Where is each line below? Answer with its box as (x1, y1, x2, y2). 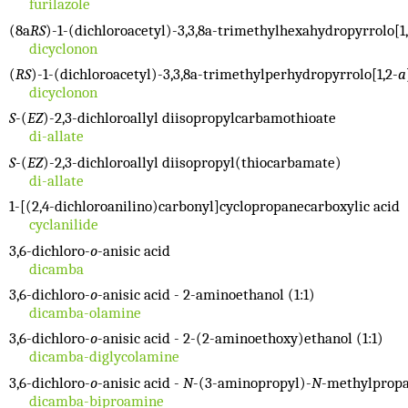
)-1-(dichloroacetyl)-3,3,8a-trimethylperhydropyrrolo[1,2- (31, 66, 398, 84)
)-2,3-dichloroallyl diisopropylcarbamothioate (43, 109, 336, 127)
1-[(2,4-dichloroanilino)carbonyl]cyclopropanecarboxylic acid (9, 198, 400, 216)
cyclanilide (28, 216, 98, 234)
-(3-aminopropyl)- (193, 373, 311, 392)
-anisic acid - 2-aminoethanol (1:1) (97, 285, 315, 303)
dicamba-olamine (28, 303, 141, 321)
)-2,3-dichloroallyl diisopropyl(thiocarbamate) (43, 153, 342, 171)
